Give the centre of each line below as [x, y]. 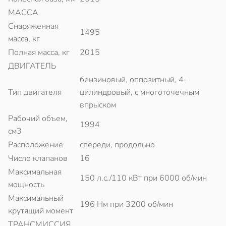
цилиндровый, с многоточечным [139, 92]
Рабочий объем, [38, 119]
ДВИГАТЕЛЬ [32, 66]
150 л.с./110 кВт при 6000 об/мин [143, 178]
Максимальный [36, 198]
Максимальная [35, 172]
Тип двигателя [35, 92]
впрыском [98, 105]
